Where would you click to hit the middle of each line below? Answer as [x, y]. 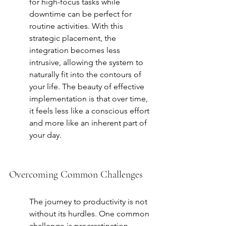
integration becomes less [76, 50]
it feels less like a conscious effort [90, 111]
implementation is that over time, [90, 99]
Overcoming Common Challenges [76, 175]
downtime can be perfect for [81, 14]
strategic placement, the [74, 38]
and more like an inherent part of [89, 123]
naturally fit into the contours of [86, 75]
